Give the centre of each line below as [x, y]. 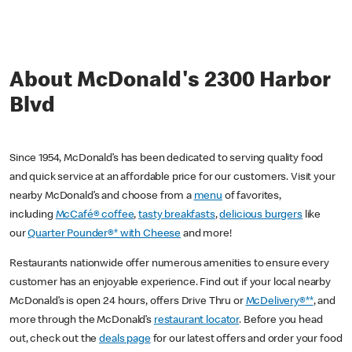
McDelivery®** [279, 302]
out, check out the [55, 340]
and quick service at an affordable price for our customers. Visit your [172, 178]
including [33, 216]
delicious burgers [261, 216]
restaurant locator [196, 321]
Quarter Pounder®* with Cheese [104, 235]
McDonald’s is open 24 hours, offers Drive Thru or [128, 302]
